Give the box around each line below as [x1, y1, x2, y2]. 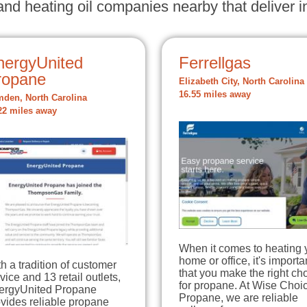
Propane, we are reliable [179, 292, 298, 304]
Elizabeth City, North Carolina [179, 77, 304, 87]
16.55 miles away [179, 90, 251, 100]
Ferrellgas [179, 53, 251, 73]
